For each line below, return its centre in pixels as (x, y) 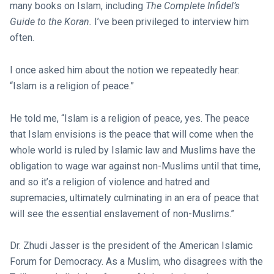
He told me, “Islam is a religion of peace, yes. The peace (129, 118)
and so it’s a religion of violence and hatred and (109, 182)
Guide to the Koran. (50, 22)
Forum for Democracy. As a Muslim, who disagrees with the (136, 262)
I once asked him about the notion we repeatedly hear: (124, 70)
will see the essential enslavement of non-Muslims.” (122, 213)
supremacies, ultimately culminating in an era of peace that (134, 198)
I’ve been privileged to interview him (170, 22)
